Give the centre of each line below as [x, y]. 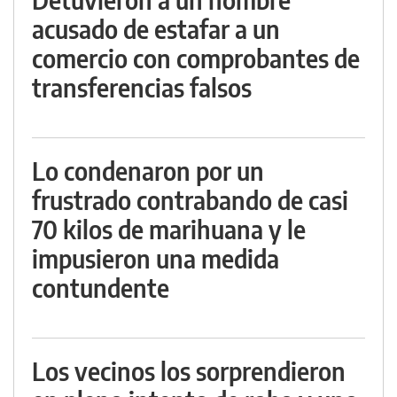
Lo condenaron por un [148, 171]
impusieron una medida [156, 259]
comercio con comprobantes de [196, 58]
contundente [101, 288]
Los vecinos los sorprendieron [189, 371]
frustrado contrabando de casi [190, 200]
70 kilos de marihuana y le [169, 230]
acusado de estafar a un [156, 29]
